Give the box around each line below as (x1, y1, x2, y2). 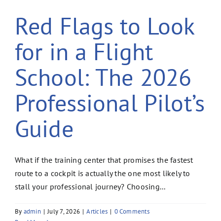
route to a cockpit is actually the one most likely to (15, 168, 190, 178)
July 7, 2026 (47, 207, 80, 216)
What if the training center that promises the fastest (15, 154, 193, 165)
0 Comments (114, 207, 149, 216)
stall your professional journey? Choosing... (15, 181, 166, 191)
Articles (86, 207, 108, 216)
